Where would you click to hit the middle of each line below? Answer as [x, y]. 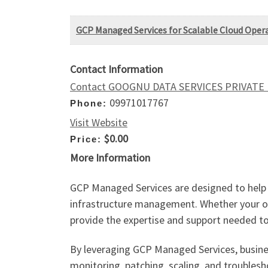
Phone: [89, 103]
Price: [86, 139]
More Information [110, 158]
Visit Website [99, 122]
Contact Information [116, 69]
